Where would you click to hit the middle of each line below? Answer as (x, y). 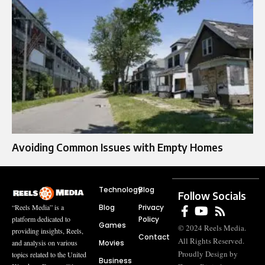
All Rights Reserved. (211, 240)
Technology (120, 189)
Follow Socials (212, 195)
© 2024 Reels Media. (212, 227)
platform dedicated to (41, 219)
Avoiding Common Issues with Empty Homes (117, 147)
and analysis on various (45, 242)
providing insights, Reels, (48, 230)
